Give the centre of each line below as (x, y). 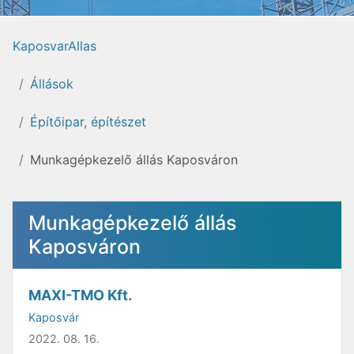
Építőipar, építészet (88, 122)
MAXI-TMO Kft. (80, 295)
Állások (52, 84)
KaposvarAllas (55, 46)
